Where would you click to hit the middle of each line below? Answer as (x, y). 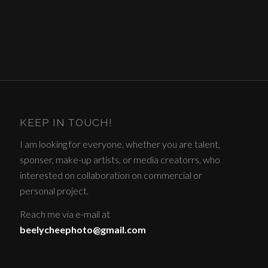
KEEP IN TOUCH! (66, 123)
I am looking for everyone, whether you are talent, (120, 144)
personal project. (54, 190)
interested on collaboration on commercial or (111, 175)
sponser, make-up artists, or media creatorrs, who (120, 159)
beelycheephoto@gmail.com (83, 230)
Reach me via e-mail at (65, 214)
